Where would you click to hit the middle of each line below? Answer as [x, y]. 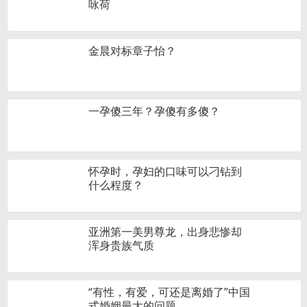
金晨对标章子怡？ [132, 51]
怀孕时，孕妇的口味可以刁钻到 [165, 171]
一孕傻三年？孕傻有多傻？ [154, 111]
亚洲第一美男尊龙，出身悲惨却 [165, 232]
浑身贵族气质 [121, 245]
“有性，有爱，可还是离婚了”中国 [169, 292]
